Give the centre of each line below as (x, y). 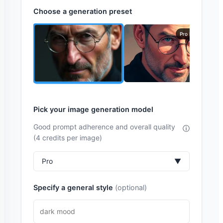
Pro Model (192, 34)
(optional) (131, 187)
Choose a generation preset (83, 11)
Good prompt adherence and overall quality (104, 127)
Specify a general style (74, 187)
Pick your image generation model (93, 109)
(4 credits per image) (68, 138)
